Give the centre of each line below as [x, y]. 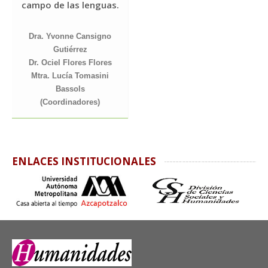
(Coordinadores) [70, 102]
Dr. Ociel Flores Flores [70, 63]
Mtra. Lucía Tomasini [70, 76]
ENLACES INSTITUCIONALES [84, 162]
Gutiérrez [70, 50]
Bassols [70, 89]
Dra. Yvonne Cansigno [70, 36]
